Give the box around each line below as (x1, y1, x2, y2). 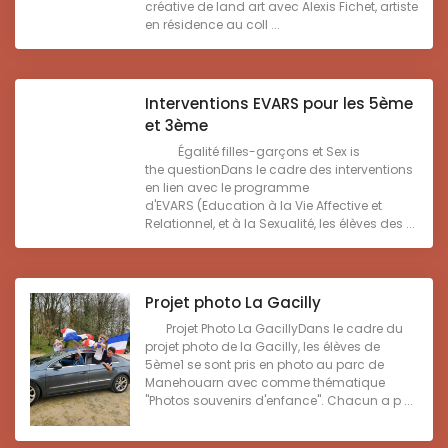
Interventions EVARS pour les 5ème (145, 93, 413, 115)
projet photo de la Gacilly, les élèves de (145, 338, 380, 356)
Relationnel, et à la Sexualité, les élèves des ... (145, 215, 415, 233)
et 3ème (145, 115, 208, 137)
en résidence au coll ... (145, 16, 280, 34)
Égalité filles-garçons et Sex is (145, 143, 360, 161)
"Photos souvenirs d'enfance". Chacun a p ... (145, 392, 413, 410)
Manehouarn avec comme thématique (145, 374, 385, 392)
